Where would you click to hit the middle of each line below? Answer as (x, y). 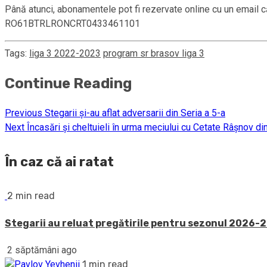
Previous (24, 113)
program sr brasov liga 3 (154, 54)
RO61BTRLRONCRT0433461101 (72, 24)
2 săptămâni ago (41, 250)
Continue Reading (68, 83)
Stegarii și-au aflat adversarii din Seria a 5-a (134, 113)
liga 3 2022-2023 (65, 54)
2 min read (31, 196)
